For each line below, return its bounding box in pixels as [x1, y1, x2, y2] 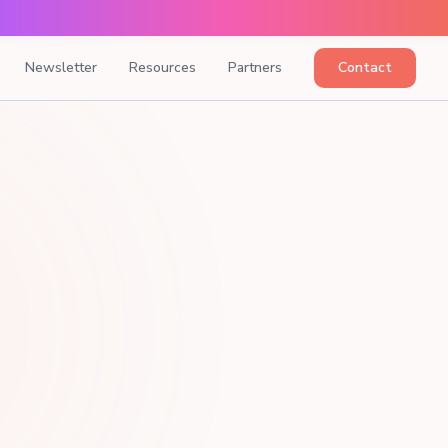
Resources [129, 58, 196, 77]
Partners [228, 58, 282, 77]
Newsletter [25, 58, 97, 77]
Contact [338, 58, 392, 77]
